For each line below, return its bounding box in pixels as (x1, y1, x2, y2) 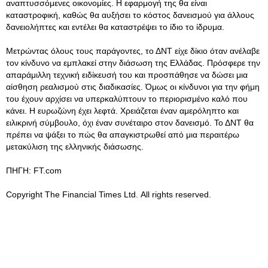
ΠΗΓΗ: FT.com (6, 166, 62, 175)
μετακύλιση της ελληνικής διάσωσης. (6, 142, 146, 151)
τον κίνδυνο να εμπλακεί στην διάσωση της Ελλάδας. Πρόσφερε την (6, 58, 260, 68)
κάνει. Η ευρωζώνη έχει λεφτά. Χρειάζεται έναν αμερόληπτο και (6, 106, 239, 115)
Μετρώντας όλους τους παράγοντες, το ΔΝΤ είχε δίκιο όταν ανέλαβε (6, 46, 260, 56)
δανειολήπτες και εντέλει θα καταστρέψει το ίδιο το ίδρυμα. (6, 22, 227, 32)
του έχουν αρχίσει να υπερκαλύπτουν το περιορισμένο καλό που (6, 94, 248, 103)
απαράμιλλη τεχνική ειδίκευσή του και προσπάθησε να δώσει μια (6, 70, 248, 80)
